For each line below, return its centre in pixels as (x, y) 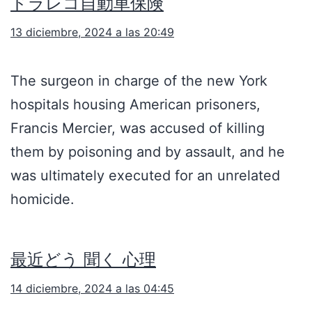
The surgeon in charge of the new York (139, 81)
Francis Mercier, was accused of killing (138, 128)
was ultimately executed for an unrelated (145, 176)
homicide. (42, 200)
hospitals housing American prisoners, (135, 105)
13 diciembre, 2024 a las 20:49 (92, 32)
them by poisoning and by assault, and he (148, 152)
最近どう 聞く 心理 (83, 260)
